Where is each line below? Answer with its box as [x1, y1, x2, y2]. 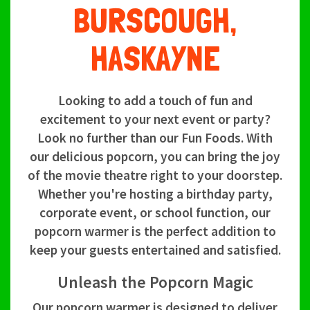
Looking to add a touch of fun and [57, 92, 253, 109]
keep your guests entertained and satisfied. [29, 241, 281, 259]
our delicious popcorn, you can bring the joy [30, 148, 280, 165]
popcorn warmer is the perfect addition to [34, 223, 276, 240]
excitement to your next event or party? [39, 111, 271, 128]
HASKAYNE [90, 38, 220, 80]
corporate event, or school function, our [39, 204, 271, 221]
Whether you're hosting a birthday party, [37, 185, 273, 203]
